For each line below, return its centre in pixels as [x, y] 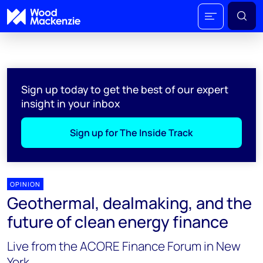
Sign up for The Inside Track [131, 133]
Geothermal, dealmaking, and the [129, 203]
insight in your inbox [70, 103]
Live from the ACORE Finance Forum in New [124, 246]
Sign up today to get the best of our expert [125, 89]
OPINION [25, 184]
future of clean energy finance [118, 222]
